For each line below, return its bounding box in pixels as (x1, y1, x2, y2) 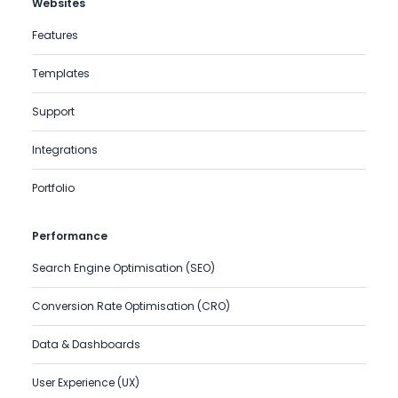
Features (32, 28, 78, 43)
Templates (32, 66, 90, 81)
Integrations (32, 142, 98, 157)
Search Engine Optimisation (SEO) (32, 260, 215, 275)
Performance (32, 228, 107, 243)
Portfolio (32, 180, 75, 195)
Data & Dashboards (32, 337, 140, 352)
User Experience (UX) (32, 375, 139, 390)
